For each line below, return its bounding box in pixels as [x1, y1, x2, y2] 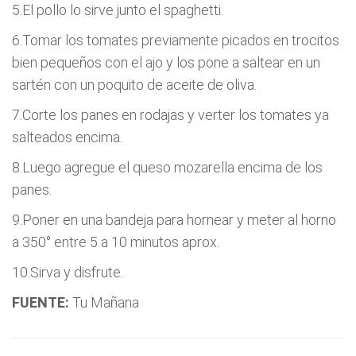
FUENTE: [12, 294, 69, 311]
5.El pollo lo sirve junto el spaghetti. [12, 2, 223, 18]
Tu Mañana [69, 294, 139, 311]
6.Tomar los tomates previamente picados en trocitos [12, 32, 339, 48]
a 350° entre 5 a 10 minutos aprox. [12, 234, 219, 250]
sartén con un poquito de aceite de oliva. [12, 76, 257, 93]
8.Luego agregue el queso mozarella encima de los [12, 159, 323, 176]
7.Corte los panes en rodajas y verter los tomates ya [12, 106, 329, 123]
